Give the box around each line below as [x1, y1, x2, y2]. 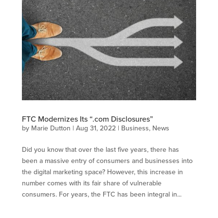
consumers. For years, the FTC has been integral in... [21, 189, 182, 200]
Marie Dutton [31, 123, 71, 133]
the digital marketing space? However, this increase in [21, 167, 183, 177]
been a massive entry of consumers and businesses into [21, 156, 193, 166]
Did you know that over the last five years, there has [21, 145, 179, 155]
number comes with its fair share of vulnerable [21, 178, 162, 188]
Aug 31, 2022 [75, 123, 116, 133]
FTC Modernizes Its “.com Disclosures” [21, 113, 153, 125]
